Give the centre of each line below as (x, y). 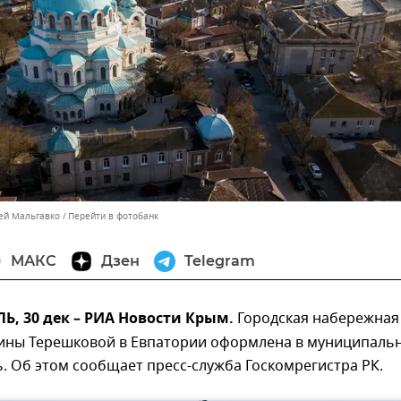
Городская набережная (316, 319)
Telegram (220, 261)
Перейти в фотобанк (113, 216)
